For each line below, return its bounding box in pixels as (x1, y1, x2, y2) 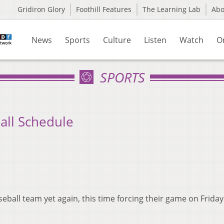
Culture (103, 34, 131, 45)
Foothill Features (76, 4, 131, 14)
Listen (144, 34, 166, 45)
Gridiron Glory (17, 4, 65, 14)
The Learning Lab (142, 4, 200, 14)
